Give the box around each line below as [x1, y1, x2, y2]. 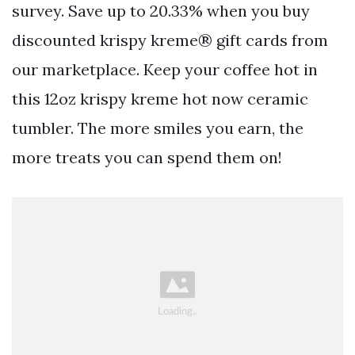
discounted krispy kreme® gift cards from [12, 29, 328, 50]
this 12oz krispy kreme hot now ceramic [12, 88, 308, 109]
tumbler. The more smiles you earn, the [12, 117, 303, 138]
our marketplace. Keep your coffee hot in [12, 59, 318, 79]
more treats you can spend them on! [12, 147, 282, 167]
